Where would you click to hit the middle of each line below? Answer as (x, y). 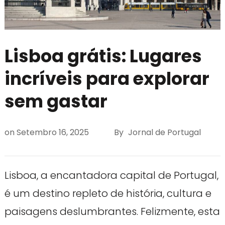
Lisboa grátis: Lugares (103, 56)
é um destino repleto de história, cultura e (108, 194)
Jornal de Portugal (164, 132)
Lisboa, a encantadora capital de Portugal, (111, 176)
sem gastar (56, 101)
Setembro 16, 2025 (52, 132)
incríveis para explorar (107, 79)
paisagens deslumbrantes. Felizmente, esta (112, 212)
